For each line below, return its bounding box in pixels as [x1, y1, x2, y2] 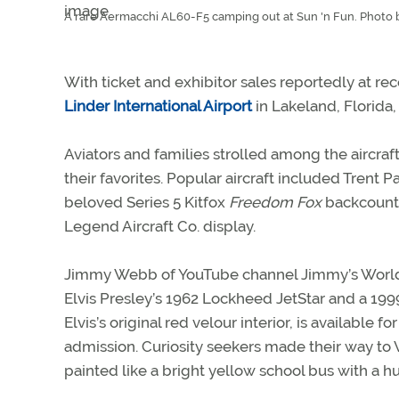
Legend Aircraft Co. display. [64, 217, 256, 236]
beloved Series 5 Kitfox [64, 193, 229, 212]
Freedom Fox [229, 193, 322, 212]
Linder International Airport [64, 97, 252, 116]
